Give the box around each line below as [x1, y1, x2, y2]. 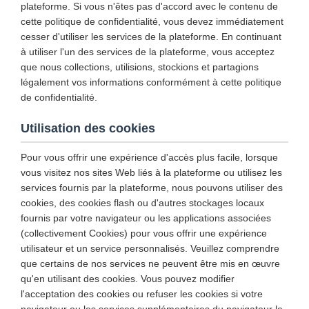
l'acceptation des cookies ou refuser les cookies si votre [21, 288, 263, 299]
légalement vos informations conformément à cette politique [21, 77, 281, 88]
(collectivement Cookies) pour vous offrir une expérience [21, 228, 267, 239]
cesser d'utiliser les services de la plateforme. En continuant [21, 31, 281, 42]
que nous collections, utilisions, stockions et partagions [21, 61, 259, 72]
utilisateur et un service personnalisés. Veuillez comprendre [21, 243, 279, 254]
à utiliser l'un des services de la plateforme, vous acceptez [21, 46, 275, 57]
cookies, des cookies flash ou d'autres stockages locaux [21, 197, 264, 208]
